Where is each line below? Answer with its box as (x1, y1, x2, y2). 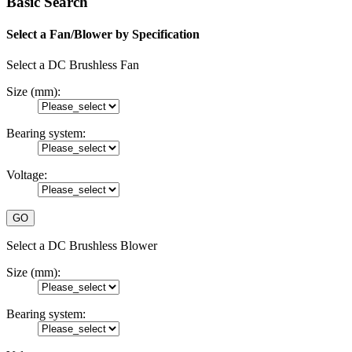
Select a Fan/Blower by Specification (6, 27, 200, 42)
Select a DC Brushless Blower (6, 239, 157, 253)
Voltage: (6, 168, 47, 182)
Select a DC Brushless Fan (6, 58, 139, 72)
